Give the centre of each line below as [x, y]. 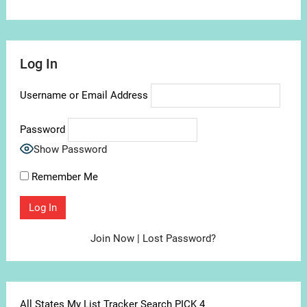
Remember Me [63, 176]
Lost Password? [180, 238]
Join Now [113, 238]
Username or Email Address [84, 95]
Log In [38, 63]
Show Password [70, 149]
